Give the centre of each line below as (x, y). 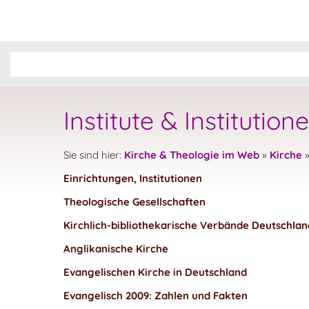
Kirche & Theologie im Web (192, 155)
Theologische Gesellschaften (136, 202)
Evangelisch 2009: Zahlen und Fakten (156, 296)
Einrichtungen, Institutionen (133, 178)
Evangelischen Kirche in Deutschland (155, 272)
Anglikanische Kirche (116, 249)
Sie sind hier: (94, 155)
